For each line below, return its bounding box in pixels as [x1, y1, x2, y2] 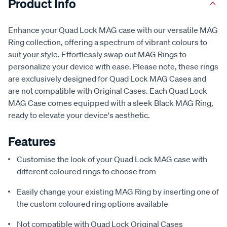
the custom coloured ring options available [17, 199, 168, 209]
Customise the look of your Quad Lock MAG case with [17, 154, 207, 165]
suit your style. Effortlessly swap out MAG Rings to [8, 49, 186, 60]
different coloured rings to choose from [17, 166, 156, 177]
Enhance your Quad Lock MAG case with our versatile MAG [8, 25, 218, 35]
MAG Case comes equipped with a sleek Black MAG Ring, [8, 98, 213, 108]
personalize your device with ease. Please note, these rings [8, 61, 218, 72]
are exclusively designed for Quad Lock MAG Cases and [8, 73, 206, 84]
